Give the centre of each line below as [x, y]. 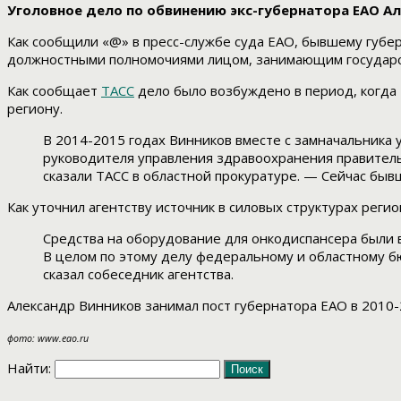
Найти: [29, 368]
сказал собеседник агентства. [138, 274]
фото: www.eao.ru [48, 339]
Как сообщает [54, 91]
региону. [35, 109]
